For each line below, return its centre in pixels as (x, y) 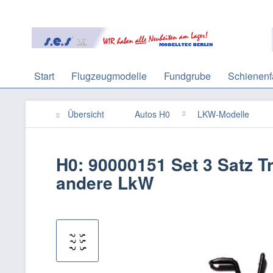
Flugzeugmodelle (109, 76)
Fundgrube (187, 76)
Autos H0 (152, 114)
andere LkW (105, 183)
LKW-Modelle (223, 114)
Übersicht (86, 114)
